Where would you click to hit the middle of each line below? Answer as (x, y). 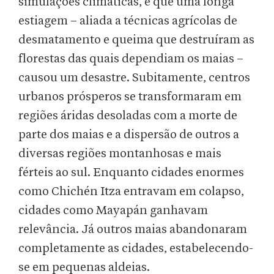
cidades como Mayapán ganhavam (113, 211)
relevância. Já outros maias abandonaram (133, 230)
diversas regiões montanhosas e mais (120, 154)
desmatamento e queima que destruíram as (136, 40)
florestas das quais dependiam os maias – (131, 59)
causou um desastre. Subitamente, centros (134, 78)
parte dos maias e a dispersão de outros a (129, 135)
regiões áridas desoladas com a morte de (128, 116)
